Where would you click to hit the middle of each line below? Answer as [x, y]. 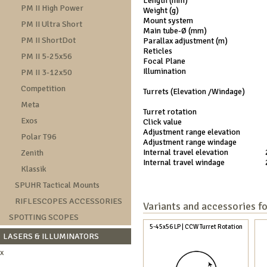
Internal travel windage [184, 162]
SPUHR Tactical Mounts [57, 185]
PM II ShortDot [48, 40]
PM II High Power [52, 8]
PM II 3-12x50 [46, 72]
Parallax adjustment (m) [185, 41]
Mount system [168, 21]
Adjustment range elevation [192, 132]
